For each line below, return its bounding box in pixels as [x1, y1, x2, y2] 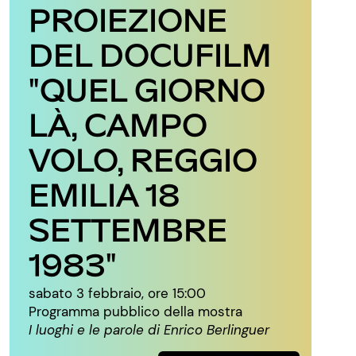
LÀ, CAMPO [29, 104, 207, 143]
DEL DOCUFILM [29, 34, 272, 73]
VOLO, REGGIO [29, 139, 257, 178]
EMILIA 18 [29, 174, 180, 213]
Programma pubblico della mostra [29, 303, 242, 320]
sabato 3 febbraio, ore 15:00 [29, 284, 206, 302]
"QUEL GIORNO [29, 69, 265, 108]
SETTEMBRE [29, 209, 227, 248]
